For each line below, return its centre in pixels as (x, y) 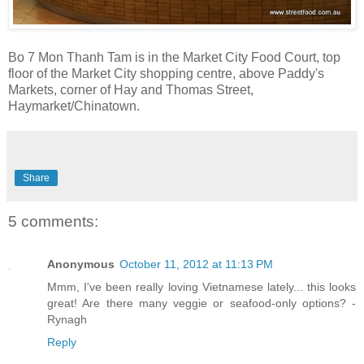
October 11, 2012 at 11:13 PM (196, 264)
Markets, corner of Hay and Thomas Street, (131, 90)
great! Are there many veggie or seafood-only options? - (201, 303)
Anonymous (81, 264)
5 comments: (53, 222)
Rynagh (67, 319)
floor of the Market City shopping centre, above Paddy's (166, 74)
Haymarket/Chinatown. (74, 106)
